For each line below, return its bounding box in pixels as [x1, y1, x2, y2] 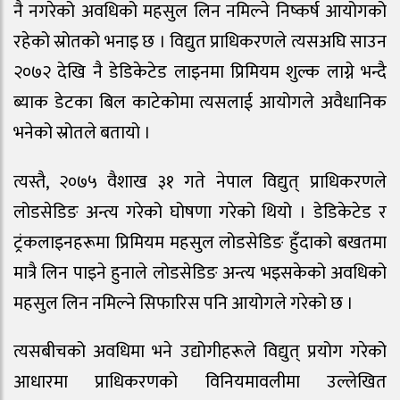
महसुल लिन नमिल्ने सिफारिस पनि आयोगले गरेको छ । [13, 287, 354, 319]
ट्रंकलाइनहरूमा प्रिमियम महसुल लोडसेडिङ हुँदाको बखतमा [13, 227, 387, 258]
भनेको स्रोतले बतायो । [13, 117, 151, 148]
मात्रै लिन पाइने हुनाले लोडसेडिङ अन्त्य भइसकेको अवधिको [13, 257, 387, 288]
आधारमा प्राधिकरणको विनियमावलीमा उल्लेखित [13, 367, 387, 398]
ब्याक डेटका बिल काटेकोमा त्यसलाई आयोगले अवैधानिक [13, 87, 387, 118]
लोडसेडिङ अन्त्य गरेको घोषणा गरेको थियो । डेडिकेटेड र [13, 196, 387, 228]
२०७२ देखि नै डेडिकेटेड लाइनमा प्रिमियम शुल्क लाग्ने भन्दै [13, 56, 387, 87]
